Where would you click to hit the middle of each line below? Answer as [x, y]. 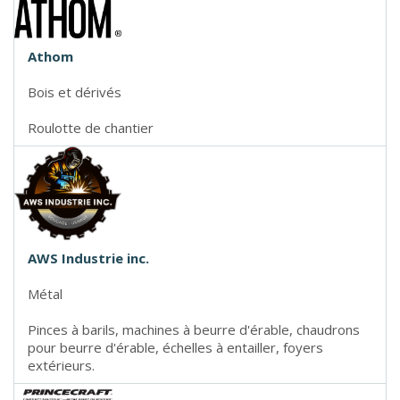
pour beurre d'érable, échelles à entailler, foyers [175, 347]
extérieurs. [61, 365]
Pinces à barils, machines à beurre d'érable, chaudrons [194, 329]
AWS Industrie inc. [88, 258]
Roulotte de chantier [91, 127]
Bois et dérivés [75, 92]
